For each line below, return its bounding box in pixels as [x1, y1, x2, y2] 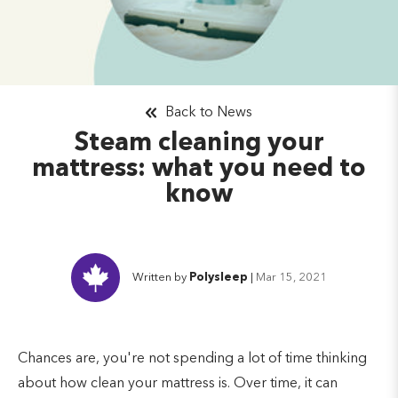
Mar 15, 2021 [255, 271, 327, 283]
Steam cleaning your [74, 131, 324, 156]
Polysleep [188, 271, 248, 283]
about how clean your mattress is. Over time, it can [18, 376, 338, 391]
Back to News [165, 105, 252, 120]
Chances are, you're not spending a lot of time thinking [18, 351, 367, 366]
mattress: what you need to [32, 156, 366, 182]
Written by [131, 271, 189, 283]
